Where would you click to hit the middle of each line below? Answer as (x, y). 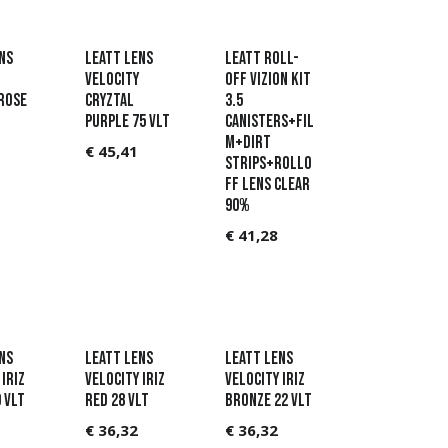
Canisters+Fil (269, 121)
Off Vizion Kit (268, 79)
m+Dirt (248, 142)
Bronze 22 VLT (268, 400)
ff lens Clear (267, 184)
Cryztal (109, 100)
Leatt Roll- (262, 58)
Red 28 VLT (116, 400)
